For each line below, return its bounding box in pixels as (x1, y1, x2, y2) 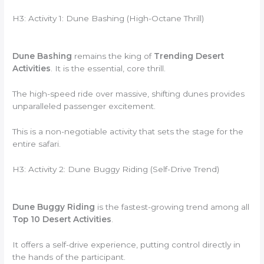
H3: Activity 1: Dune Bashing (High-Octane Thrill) (12, 14, 204, 24)
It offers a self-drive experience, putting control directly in (12, 239, 241, 249)
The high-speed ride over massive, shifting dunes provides (12, 89, 245, 99)
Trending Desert (154, 51, 225, 61)
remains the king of (72, 51, 154, 61)
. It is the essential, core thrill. (51, 64, 166, 74)
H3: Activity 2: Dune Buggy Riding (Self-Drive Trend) (12, 164, 220, 174)
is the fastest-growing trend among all (95, 202, 250, 212)
